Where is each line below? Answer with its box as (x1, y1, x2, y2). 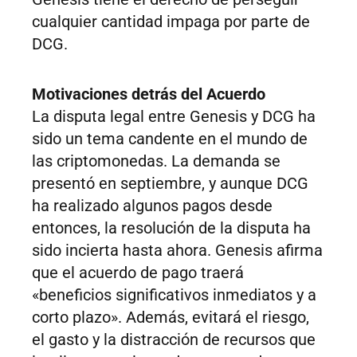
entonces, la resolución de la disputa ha (32, 218, 311, 238)
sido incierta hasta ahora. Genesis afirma (32, 241, 323, 261)
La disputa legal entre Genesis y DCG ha (32, 107, 316, 127)
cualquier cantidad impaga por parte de (32, 12, 310, 32)
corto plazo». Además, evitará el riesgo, (32, 308, 309, 328)
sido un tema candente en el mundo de (32, 129, 308, 149)
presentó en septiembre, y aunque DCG (32, 174, 308, 194)
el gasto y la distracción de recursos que (32, 330, 316, 350)
